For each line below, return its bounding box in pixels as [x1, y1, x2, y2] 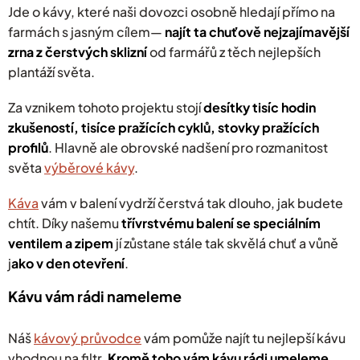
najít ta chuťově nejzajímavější [165, 23, 350, 41]
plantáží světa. [8, 63, 95, 81]
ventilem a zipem [8, 235, 113, 252]
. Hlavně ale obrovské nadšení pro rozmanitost [48, 139, 328, 157]
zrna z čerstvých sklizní [8, 43, 147, 61]
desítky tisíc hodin [203, 99, 316, 117]
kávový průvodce [34, 329, 141, 347]
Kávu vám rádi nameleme [8, 287, 182, 306]
